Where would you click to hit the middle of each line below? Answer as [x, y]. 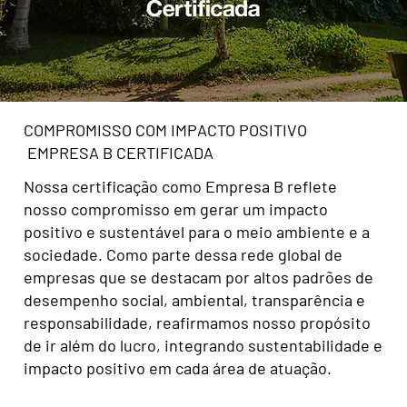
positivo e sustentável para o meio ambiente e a [196, 232]
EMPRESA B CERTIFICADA [118, 152]
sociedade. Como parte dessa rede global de [183, 255]
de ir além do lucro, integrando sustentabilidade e [203, 346]
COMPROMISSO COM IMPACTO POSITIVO [165, 129]
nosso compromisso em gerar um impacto [175, 209]
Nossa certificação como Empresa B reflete [180, 187]
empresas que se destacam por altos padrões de [198, 278]
